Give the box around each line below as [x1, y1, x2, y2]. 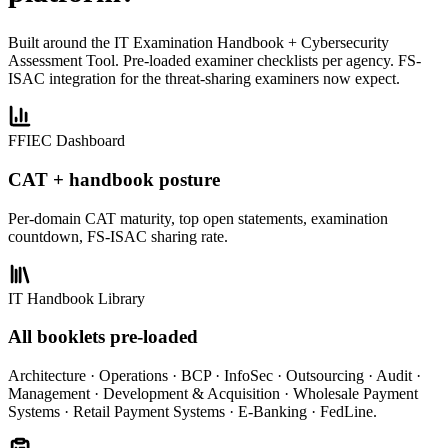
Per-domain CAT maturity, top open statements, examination [8, 209, 388, 227]
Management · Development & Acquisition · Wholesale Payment [8, 384, 418, 402]
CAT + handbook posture [8, 168, 220, 190]
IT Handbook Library [8, 289, 145, 307]
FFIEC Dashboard [8, 132, 125, 150]
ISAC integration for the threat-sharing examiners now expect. [8, 70, 400, 88]
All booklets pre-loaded [8, 326, 198, 348]
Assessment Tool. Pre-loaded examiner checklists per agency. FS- [8, 52, 421, 70]
